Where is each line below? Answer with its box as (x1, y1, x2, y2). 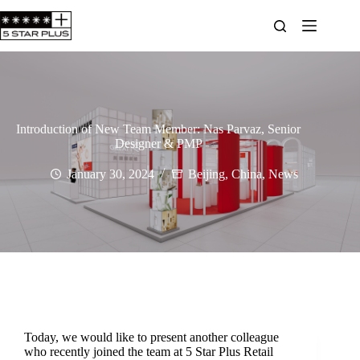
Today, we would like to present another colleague (23, 330, 279, 344)
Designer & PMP (114, 137, 202, 150)
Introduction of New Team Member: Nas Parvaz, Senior (16, 122, 301, 136)
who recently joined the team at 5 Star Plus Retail (23, 345, 273, 358)
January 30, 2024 (67, 167, 155, 181)
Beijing (188, 167, 226, 181)
